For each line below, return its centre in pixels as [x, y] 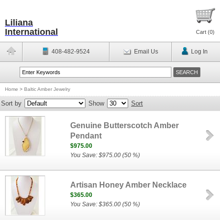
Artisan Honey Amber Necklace [129, 185]
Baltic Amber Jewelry [47, 89]
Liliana [19, 23]
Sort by [11, 103]
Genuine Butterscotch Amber [125, 125]
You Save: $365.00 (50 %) [105, 204]
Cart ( [203, 32]
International [31, 32]
